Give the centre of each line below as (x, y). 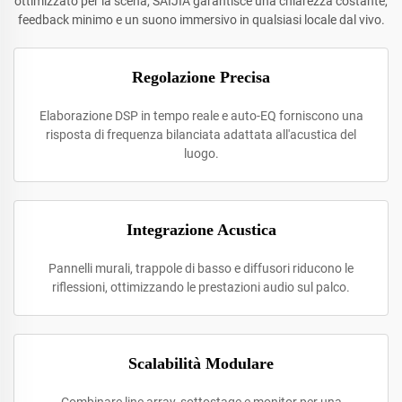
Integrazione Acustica (201, 230)
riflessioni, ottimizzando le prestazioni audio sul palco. (201, 287)
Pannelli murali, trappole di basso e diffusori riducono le (201, 268)
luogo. (201, 153)
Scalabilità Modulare (201, 363)
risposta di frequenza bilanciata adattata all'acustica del (201, 135)
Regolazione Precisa (201, 77)
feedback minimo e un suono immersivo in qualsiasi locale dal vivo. (201, 20)
